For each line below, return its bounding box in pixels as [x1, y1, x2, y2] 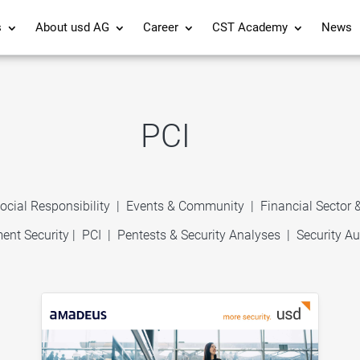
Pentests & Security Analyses [117, 227, 281, 243]
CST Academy [211, 22, 288, 35]
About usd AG [35, 22, 109, 35]
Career [142, 22, 178, 35]
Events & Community [126, 198, 248, 214]
